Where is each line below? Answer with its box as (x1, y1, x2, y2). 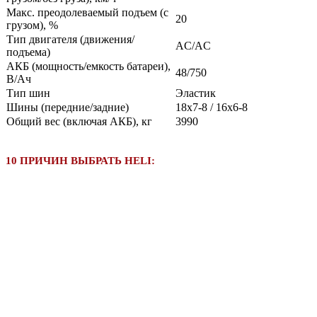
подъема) (6, 45, 50, 58)
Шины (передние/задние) (6, 100, 129, 113)
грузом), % (6, 18, 58, 31)
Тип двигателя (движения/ (6, 33, 134, 45)
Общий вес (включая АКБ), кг (6, 115, 152, 127)
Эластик (175, 86, 216, 99)
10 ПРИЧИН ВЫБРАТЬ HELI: (6, 155, 155, 167)
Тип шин (6, 86, 50, 99)
